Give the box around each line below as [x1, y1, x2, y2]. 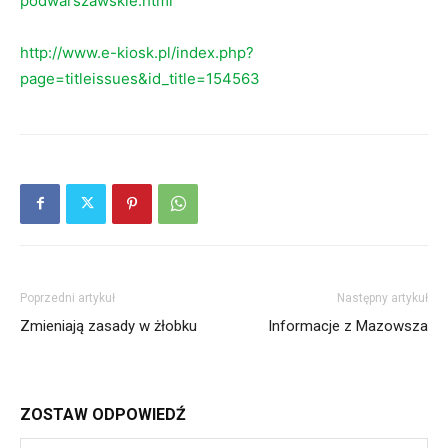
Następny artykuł [337, 290, 428, 305]
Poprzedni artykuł [20, 290, 115, 305]
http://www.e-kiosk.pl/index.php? [20, 42, 254, 62]
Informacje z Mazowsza [268, 316, 428, 335]
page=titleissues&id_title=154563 [20, 68, 260, 88]
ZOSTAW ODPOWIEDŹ [20, 404, 186, 424]
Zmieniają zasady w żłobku [20, 316, 197, 335]
